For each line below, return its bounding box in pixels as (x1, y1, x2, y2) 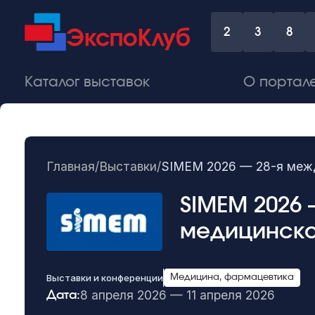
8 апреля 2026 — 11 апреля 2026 (80, 288, 276, 303)
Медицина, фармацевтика (169, 272, 294, 282)
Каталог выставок (24, 75, 150, 90)
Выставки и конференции (46, 271, 164, 283)
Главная (46, 159, 96, 174)
